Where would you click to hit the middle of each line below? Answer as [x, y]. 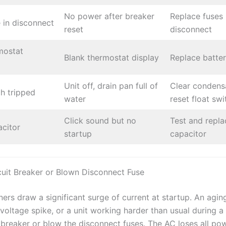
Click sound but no [100, 120]
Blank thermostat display [111, 57]
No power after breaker [109, 16]
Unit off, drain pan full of [111, 86]
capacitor [188, 133]
